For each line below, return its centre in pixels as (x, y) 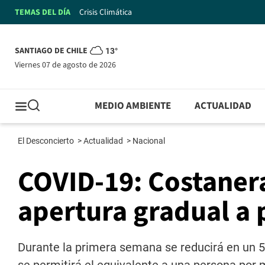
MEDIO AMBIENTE (133, 106)
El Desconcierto (47, 141)
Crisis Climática (106, 12)
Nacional (150, 141)
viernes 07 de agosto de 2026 (67, 65)
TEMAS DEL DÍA (43, 12)
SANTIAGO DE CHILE (51, 51)
